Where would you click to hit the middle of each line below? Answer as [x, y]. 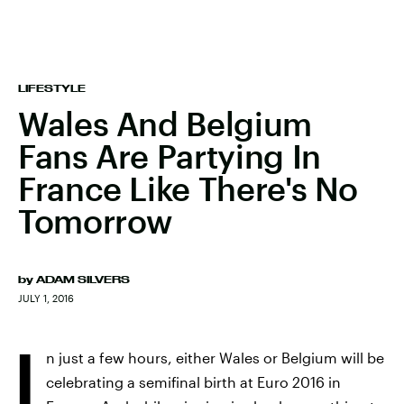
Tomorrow [96, 221]
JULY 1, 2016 [46, 298]
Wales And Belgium [165, 124]
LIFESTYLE [52, 88]
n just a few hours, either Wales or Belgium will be [215, 358]
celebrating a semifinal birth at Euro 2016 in [193, 382]
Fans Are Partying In [170, 156]
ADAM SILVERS [83, 280]
